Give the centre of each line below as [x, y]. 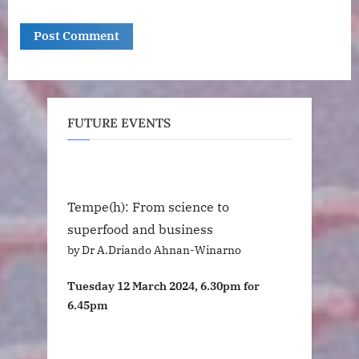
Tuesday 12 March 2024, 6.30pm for [163, 286]
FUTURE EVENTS [119, 123]
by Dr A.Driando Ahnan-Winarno [154, 249]
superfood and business [140, 229]
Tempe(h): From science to [148, 206]
